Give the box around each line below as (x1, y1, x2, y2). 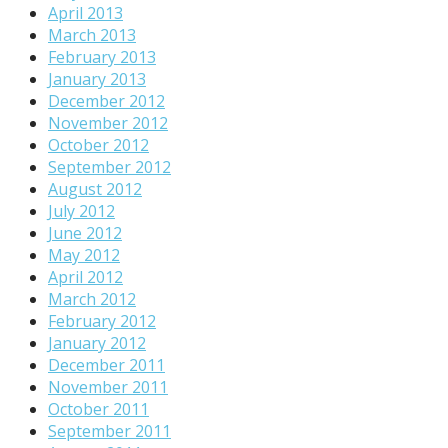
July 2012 (48, 199, 115, 222)
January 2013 (48, 67, 146, 90)
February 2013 (48, 45, 156, 68)
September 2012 (48, 155, 171, 178)
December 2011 (48, 353, 165, 376)
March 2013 (48, 23, 136, 46)
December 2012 (48, 89, 165, 112)
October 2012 (48, 133, 149, 156)
